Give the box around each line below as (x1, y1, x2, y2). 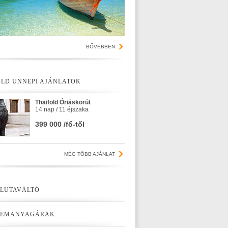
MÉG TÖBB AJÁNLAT (64, 151, 115, 157)
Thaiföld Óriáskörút (35, 99, 91, 106)
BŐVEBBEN (86, 44, 115, 49)
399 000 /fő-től (35, 120, 84, 128)
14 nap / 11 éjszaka (35, 106, 89, 113)
